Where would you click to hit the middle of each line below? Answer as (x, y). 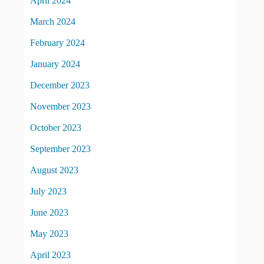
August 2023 (54, 170)
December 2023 (60, 85)
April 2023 (50, 255)
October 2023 (56, 128)
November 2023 (60, 107)
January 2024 (55, 64)
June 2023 (49, 213)
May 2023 (49, 234)
